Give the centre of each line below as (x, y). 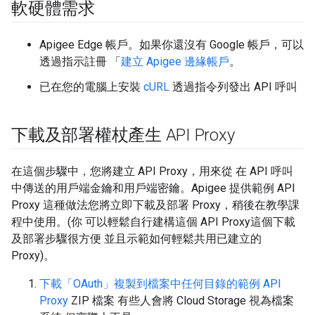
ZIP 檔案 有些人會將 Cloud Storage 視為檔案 (181, 301)
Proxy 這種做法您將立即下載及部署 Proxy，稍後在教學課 (155, 205)
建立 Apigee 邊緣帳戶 (175, 62)
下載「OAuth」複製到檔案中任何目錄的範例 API (160, 284)
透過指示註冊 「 (80, 62)
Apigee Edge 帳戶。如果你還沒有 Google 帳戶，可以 (172, 45)
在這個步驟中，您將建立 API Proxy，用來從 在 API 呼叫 (152, 171)
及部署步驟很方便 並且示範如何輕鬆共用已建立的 (136, 239)
